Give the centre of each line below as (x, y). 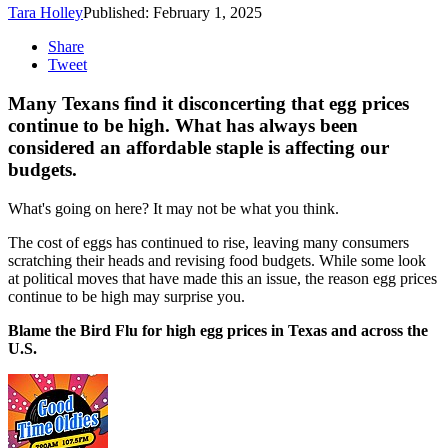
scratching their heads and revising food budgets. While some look (217, 260)
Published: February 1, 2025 (172, 13)
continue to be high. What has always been (183, 126)
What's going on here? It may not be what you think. (173, 208)
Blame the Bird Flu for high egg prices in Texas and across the (218, 330)
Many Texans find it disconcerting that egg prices (208, 104)
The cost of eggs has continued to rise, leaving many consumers (208, 242)
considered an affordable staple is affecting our (198, 148)
